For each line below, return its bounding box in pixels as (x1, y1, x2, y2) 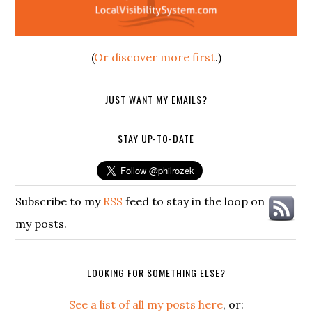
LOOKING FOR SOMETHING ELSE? (86, 265, 226, 280)
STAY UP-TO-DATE (118, 130, 194, 146)
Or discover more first (93, 49, 215, 64)
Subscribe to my (15, 194, 104, 208)
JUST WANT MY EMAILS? (104, 91, 208, 107)
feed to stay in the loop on (123, 194, 265, 208)
